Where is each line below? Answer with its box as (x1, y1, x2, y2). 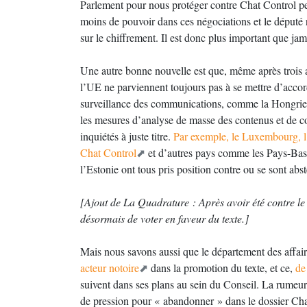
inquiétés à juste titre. (80, 129, 173, 143)
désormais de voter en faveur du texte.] (80, 211, 249, 225)
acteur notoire (80, 260, 139, 275)
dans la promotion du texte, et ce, (148, 260, 295, 275)
